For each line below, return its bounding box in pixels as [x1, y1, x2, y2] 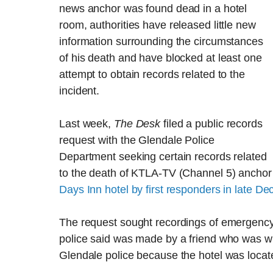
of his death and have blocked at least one [59, 52, 262, 64]
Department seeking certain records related [59, 151, 267, 163]
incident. [59, 85, 100, 97]
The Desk [113, 118, 161, 130]
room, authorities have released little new [59, 19, 256, 31]
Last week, [59, 118, 114, 130]
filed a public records [160, 118, 263, 130]
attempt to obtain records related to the [59, 68, 245, 80]
